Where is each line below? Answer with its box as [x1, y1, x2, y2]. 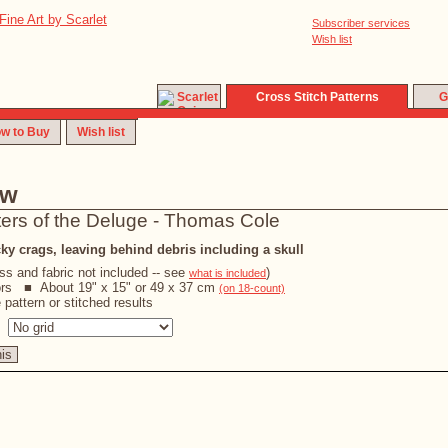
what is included [189, 267, 266, 279]
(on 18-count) [219, 282, 285, 294]
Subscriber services [312, 17, 410, 29]
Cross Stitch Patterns [255, 90, 379, 104]
